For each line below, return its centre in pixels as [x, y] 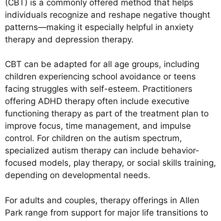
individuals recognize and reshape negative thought [108, 15]
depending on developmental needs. [78, 175]
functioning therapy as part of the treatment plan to [107, 114]
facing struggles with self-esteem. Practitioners [99, 89]
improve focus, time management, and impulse [98, 126]
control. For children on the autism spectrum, [93, 138]
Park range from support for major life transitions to [107, 212]
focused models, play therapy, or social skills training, [110, 163]
